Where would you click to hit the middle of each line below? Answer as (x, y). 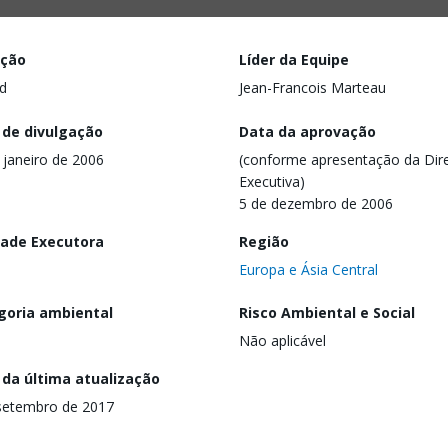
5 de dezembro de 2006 (316, 203)
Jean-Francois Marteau (312, 87)
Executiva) (272, 181)
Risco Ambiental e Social (327, 313)
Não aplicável (282, 341)
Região (264, 241)
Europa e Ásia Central (308, 269)
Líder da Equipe (294, 59)
